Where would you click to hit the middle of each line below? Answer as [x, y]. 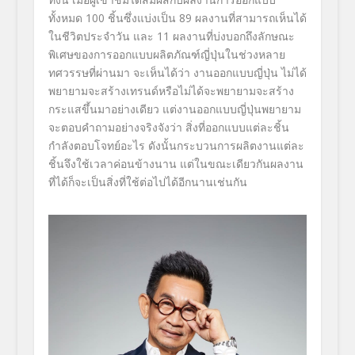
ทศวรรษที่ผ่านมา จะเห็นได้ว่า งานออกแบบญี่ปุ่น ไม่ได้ [177, 72]
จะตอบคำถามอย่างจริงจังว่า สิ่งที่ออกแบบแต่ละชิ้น [168, 127]
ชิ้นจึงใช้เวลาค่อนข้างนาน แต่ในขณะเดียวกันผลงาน [176, 163]
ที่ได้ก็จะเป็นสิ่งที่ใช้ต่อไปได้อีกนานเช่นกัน [147, 181]
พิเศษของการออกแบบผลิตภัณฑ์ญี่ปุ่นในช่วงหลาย [166, 54]
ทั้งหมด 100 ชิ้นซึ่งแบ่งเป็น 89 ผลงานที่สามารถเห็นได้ [177, 17]
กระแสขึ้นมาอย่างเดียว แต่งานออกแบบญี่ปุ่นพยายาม [174, 109]
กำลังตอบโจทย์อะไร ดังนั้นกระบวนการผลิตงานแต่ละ [176, 145]
